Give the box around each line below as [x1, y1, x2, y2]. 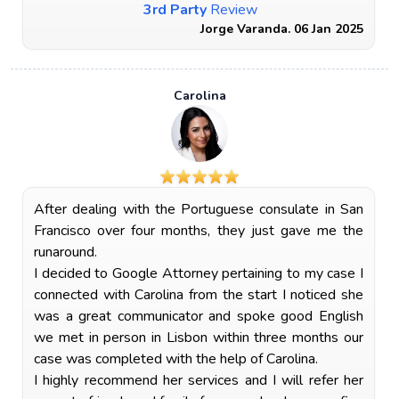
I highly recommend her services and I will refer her [34, 370, 363, 390]
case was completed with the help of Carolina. [34, 349, 318, 369]
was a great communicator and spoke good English [34, 306, 363, 326]
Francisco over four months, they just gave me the [34, 221, 363, 240]
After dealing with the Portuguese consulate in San [34, 199, 363, 219]
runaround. [34, 242, 97, 262]
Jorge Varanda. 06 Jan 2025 [200, 20, 363, 37]
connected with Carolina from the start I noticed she [34, 285, 363, 305]
